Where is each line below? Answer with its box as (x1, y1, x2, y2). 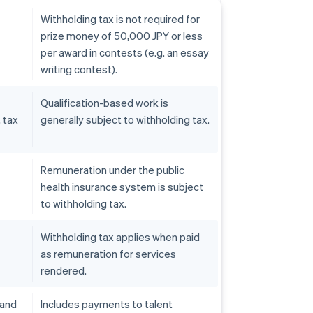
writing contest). (41, 62, 117, 77)
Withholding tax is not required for (41, 12, 200, 27)
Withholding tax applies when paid (41, 230, 200, 245)
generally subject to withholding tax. (41, 112, 210, 127)
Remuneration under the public (41, 163, 184, 177)
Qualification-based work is (41, 96, 168, 110)
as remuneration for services (41, 247, 176, 261)
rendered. (41, 263, 87, 278)
